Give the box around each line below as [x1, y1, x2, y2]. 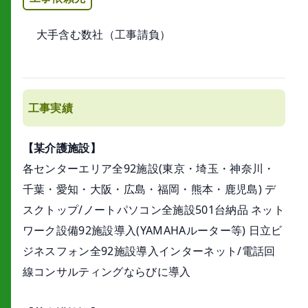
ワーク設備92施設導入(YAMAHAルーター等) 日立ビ [22, 223, 283, 239]
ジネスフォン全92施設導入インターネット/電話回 [22, 243, 276, 259]
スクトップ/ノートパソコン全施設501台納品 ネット [22, 202, 285, 218]
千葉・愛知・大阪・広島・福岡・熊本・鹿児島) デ [22, 181, 276, 197]
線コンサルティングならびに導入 [22, 264, 191, 280]
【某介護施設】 [22, 140, 102, 156]
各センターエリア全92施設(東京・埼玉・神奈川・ [22, 161, 275, 177]
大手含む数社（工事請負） [36, 27, 171, 43]
